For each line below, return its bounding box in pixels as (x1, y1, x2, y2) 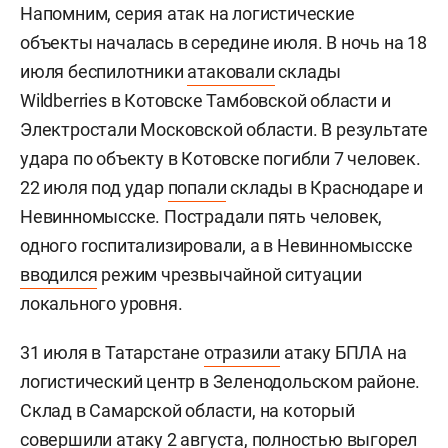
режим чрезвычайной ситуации (97, 263, 362, 285)
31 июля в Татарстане (20, 341, 204, 363)
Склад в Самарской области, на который (20, 399, 355, 421)
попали (167, 176, 227, 198)
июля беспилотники (20, 60, 188, 82)
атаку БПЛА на (280, 341, 407, 363)
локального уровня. (20, 292, 183, 314)
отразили (203, 341, 281, 363)
